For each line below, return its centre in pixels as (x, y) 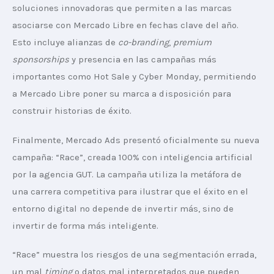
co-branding (143, 43)
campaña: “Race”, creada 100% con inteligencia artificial (134, 157)
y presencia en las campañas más (144, 60)
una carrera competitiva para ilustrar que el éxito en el (131, 191)
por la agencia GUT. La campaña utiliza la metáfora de (128, 174)
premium (193, 43)
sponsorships (41, 60)
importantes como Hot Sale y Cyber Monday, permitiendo (135, 77)
